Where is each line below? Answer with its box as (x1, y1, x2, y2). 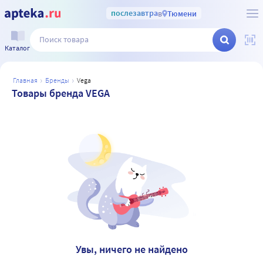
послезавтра (110, 8, 158, 18)
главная (16, 76, 38, 85)
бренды (49, 76, 69, 85)
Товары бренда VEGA (12, 86, 110, 100)
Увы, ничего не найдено (75, 242, 188, 257)
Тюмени (167, 8, 197, 19)
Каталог (5, 43, 30, 52)
